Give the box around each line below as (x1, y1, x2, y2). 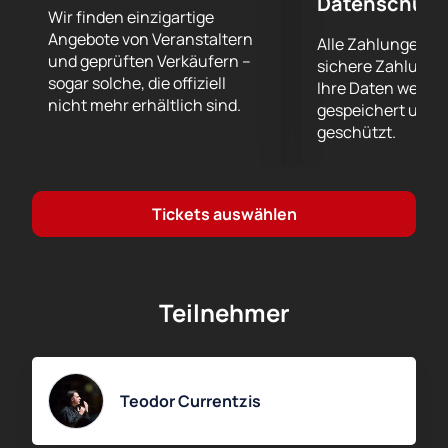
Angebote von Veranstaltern (48, 28, 253, 51)
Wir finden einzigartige (48, 6, 214, 29)
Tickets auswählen (151, 203, 297, 226)
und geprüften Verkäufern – (48, 50, 251, 73)
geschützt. (317, 121, 397, 144)
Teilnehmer (158, 296, 290, 330)
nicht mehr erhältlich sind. (48, 94, 241, 117)
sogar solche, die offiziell (48, 72, 226, 95)
